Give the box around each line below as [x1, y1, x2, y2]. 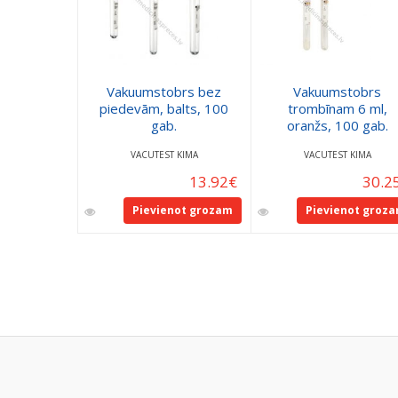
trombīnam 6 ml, [287, 99, 387, 117]
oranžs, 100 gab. [286, 115, 388, 134]
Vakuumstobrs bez [107, 82, 221, 100]
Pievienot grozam [131, 202, 233, 218]
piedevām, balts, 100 [99, 99, 228, 117]
